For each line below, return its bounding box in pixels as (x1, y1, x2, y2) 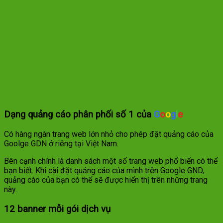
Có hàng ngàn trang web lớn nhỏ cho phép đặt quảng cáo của (4, 129, 214, 139)
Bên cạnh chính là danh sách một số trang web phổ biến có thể (4, 156, 218, 166)
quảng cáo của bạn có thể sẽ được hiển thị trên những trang (4, 175, 208, 185)
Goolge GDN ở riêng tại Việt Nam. (4, 139, 118, 149)
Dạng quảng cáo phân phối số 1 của (4, 109, 154, 120)
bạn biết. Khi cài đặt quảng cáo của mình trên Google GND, (4, 166, 204, 176)
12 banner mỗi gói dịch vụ (4, 203, 111, 215)
